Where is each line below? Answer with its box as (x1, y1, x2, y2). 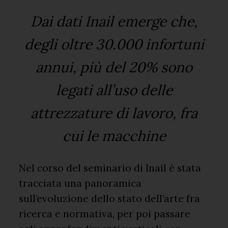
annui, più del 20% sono (36, 58, 192, 76)
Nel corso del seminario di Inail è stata (19, 161, 202, 174)
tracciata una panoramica (19, 177, 142, 189)
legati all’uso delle (55, 80, 173, 99)
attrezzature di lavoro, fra (31, 103, 197, 122)
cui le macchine (62, 126, 166, 145)
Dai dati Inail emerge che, (31, 12, 197, 31)
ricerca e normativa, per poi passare (19, 207, 191, 220)
